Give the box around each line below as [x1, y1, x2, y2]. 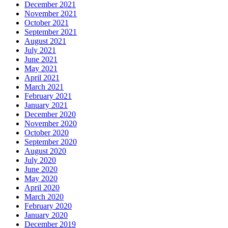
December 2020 [24, 110, 76, 119]
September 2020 [24, 137, 77, 147]
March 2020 [24, 192, 64, 202]
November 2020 [24, 119, 77, 128]
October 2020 [24, 128, 69, 137]
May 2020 [24, 174, 58, 183]
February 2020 [24, 202, 72, 211]
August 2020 [24, 147, 66, 156]
